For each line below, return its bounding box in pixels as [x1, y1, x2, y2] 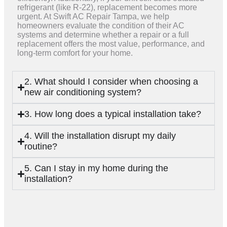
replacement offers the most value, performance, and [17, 40, 205, 49]
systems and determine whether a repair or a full [17, 30, 189, 40]
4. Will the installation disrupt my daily [24, 131, 176, 141]
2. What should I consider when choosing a [24, 77, 199, 87]
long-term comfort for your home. [17, 49, 133, 58]
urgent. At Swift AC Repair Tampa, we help [17, 12, 169, 21]
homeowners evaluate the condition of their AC [17, 21, 184, 30]
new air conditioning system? [24, 87, 142, 98]
